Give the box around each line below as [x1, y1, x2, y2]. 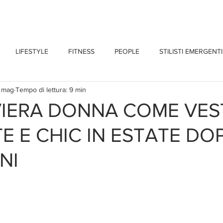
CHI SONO [12, 10, 48, 19]
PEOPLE [114, 47, 139, 55]
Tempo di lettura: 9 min [15, 85, 86, 94]
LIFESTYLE [15, 47, 48, 55]
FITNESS [68, 47, 95, 55]
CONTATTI [160, 10, 197, 19]
